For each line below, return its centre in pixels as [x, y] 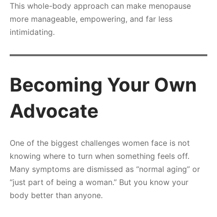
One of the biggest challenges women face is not [100, 143]
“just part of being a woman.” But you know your [99, 182]
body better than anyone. [56, 195]
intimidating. [32, 32]
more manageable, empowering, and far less [91, 19]
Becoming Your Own [103, 84]
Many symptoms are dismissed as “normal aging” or [105, 169]
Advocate [54, 110]
